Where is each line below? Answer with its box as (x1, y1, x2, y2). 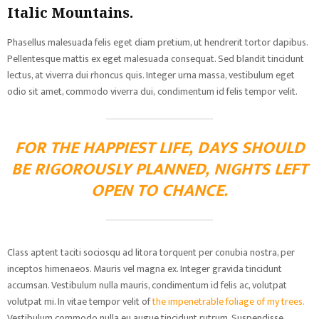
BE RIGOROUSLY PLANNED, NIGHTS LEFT (11, 155, 308, 184)
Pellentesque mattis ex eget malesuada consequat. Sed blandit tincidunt (7, 51, 304, 67)
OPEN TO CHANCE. (91, 177, 228, 205)
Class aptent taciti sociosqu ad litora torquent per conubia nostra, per (7, 244, 295, 261)
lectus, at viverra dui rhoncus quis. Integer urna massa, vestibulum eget (7, 67, 295, 83)
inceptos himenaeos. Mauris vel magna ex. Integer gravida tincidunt (7, 261, 282, 277)
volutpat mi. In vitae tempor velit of (7, 293, 150, 310)
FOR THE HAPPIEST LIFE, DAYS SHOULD (14, 134, 305, 162)
